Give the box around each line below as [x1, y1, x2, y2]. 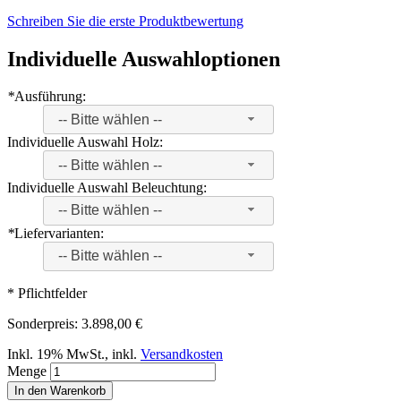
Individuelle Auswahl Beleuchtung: [7, 179, 207, 195]
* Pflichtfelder [7, 285, 87, 301]
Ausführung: [14, 89, 86, 105]
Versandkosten [141, 346, 223, 362]
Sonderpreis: [7, 315, 78, 331]
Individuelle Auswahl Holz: [7, 134, 163, 150]
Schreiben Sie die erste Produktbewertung [7, 13, 243, 29]
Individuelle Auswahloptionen [7, 47, 280, 71]
